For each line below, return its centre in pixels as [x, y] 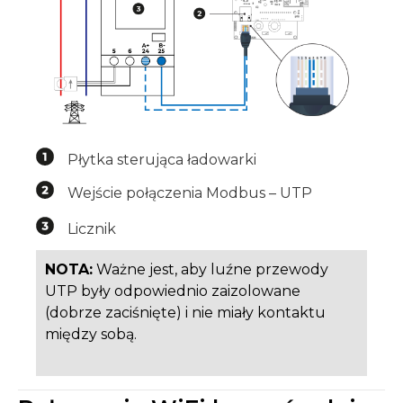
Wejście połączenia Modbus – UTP [190, 193]
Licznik [92, 228]
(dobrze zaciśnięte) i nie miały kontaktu [185, 313]
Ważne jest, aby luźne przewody [210, 270]
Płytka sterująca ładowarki [162, 159]
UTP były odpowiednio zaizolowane [173, 291]
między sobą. [91, 335]
